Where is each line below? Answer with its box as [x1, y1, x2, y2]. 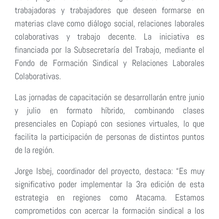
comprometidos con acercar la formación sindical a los [15, 204, 204, 216]
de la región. [15, 144, 54, 155]
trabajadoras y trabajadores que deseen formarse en [15, 4, 204, 16]
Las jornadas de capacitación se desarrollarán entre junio [15, 91, 204, 103]
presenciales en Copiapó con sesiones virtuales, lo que [15, 117, 204, 129]
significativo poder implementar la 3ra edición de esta [15, 178, 204, 190]
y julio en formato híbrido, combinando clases [15, 104, 204, 116]
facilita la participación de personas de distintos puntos [15, 131, 204, 142]
